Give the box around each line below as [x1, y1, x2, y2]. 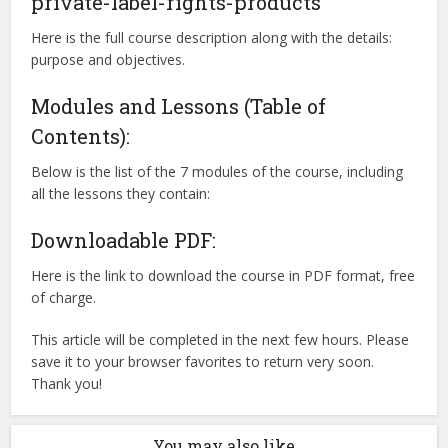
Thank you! [31, 374, 103, 393]
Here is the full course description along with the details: [31, 28, 393, 47]
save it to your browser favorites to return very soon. [31, 352, 375, 371]
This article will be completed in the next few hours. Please [31, 330, 410, 349]
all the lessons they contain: [31, 184, 211, 203]
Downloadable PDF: [31, 227, 217, 253]
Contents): [31, 123, 131, 149]
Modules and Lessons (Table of [31, 93, 327, 119]
